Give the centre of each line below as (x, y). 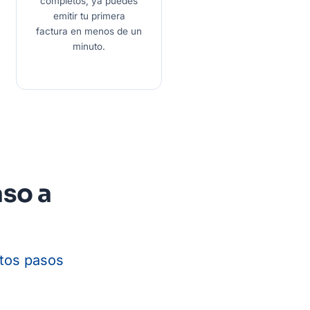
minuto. (89, 47)
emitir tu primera (89, 16)
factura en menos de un (89, 31)
